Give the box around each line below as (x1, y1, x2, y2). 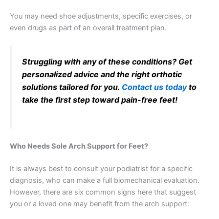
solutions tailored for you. (22, 82, 122, 92)
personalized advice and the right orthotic (22, 69, 182, 80)
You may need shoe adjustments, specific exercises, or (10, 12, 192, 21)
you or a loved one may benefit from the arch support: (10, 199, 189, 208)
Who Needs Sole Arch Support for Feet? (10, 141, 148, 151)
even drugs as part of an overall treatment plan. (10, 23, 167, 33)
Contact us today (122, 82, 187, 92)
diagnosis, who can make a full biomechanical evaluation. (10, 175, 199, 185)
